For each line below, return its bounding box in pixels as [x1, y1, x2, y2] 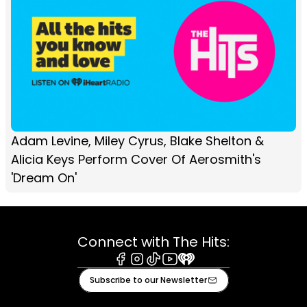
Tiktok [145, 264, 177, 280]
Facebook [112, 264, 166, 280]
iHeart [177, 264, 210, 280]
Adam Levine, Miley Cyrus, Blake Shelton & [11, 132, 264, 149]
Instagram [128, 264, 184, 280]
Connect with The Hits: [77, 232, 230, 251]
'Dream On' [11, 169, 77, 186]
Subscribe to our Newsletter [89, 273, 207, 286]
